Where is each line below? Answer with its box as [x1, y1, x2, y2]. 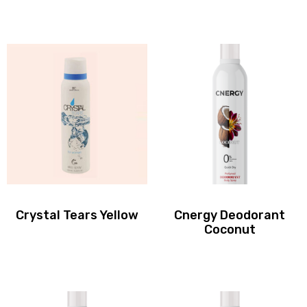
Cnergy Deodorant [174, 208, 286, 223]
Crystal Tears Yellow [16, 208, 139, 223]
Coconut [204, 222, 256, 237]
